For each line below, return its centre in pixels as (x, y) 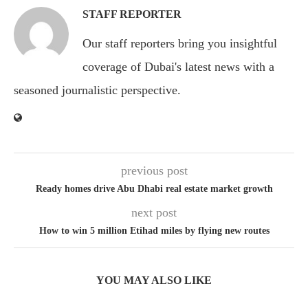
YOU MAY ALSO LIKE (154, 280)
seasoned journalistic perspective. (97, 90)
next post (154, 213)
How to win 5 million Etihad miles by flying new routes (154, 231)
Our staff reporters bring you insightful (180, 44)
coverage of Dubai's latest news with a (178, 67)
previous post (154, 171)
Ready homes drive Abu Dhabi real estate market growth (154, 189)
